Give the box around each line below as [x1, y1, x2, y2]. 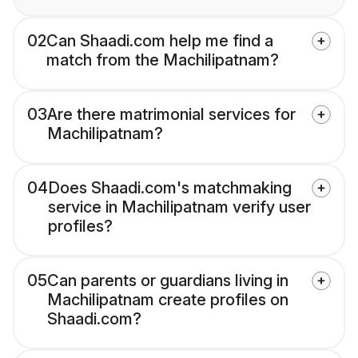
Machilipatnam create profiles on [47, 290, 288, 310]
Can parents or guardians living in [47, 271, 288, 291]
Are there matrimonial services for [47, 105, 296, 125]
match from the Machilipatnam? [46, 50, 279, 70]
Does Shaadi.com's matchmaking [48, 178, 292, 198]
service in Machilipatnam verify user [48, 197, 311, 217]
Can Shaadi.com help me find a [46, 31, 273, 51]
